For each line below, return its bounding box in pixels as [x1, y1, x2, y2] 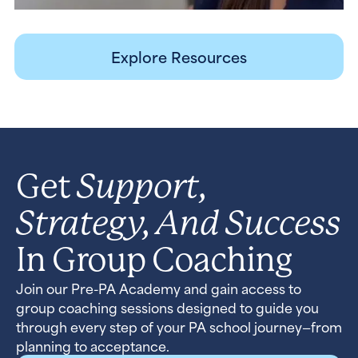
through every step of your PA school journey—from [16, 316, 342, 336]
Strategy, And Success [16, 203, 340, 242]
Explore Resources [111, 45, 247, 68]
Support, [77, 166, 207, 205]
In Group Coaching [16, 241, 292, 279]
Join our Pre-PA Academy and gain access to [16, 277, 301, 298]
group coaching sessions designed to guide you [16, 296, 319, 317]
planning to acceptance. [16, 335, 169, 356]
